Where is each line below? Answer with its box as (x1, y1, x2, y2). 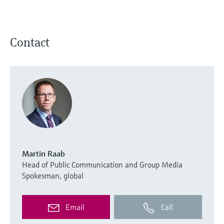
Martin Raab (22, 148, 65, 158)
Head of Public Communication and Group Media (22, 159, 182, 169)
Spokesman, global (22, 170, 83, 180)
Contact (10, 34, 49, 50)
